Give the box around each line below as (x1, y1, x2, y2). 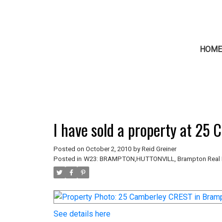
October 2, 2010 (85, 145, 131, 153)
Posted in (53, 155, 82, 163)
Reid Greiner (141, 145, 176, 153)
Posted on (53, 145, 86, 153)
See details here (53, 209, 111, 219)
